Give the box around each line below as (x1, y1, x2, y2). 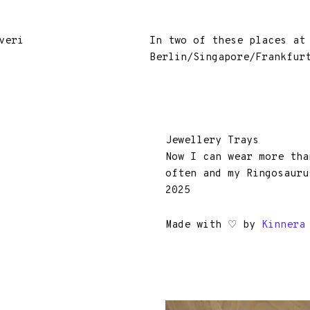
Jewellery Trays (165, 134, 259, 147)
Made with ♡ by (165, 219, 262, 232)
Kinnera (262, 219, 305, 232)
